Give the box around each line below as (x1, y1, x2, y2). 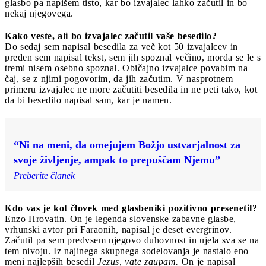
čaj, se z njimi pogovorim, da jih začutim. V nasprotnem (5, 73, 233, 84)
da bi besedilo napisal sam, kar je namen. (5, 94, 172, 105)
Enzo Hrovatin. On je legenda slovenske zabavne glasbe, (5, 213, 236, 224)
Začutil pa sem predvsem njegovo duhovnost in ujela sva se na (5, 235, 259, 245)
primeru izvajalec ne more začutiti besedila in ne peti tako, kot (5, 84, 257, 94)
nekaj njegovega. (5, 8, 74, 18)
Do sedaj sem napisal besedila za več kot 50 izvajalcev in (5, 41, 238, 52)
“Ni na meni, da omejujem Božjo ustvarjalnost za (14, 138, 240, 151)
